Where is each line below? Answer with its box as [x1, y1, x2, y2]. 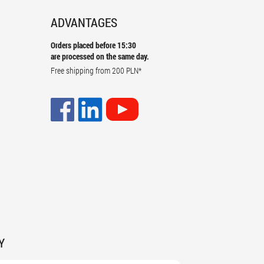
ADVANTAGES [51, 14, 117, 31]
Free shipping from [51, 65, 112, 76]
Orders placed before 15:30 [51, 39, 136, 51]
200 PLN [112, 65, 138, 76]
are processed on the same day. [51, 51, 149, 62]
